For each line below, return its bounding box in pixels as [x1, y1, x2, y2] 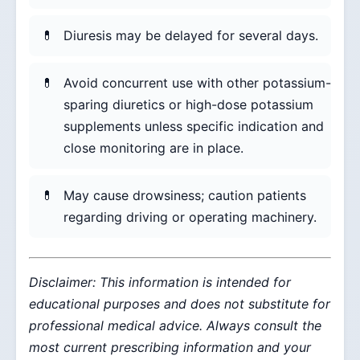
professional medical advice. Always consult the [29, 317, 321, 334]
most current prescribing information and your [29, 339, 311, 356]
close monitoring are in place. [63, 140, 243, 157]
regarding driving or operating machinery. [63, 209, 317, 226]
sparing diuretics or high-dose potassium [63, 96, 313, 113]
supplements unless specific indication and [63, 118, 324, 135]
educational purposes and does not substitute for [29, 296, 330, 313]
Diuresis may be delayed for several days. [63, 27, 318, 44]
